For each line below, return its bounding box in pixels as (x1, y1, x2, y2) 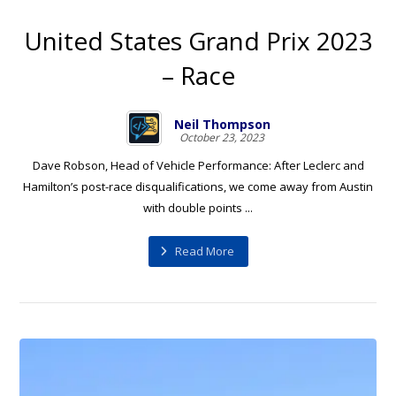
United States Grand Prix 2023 (23, 23, 373, 57)
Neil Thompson (173, 115, 270, 133)
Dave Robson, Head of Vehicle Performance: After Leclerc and (32, 156, 364, 173)
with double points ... (143, 199, 253, 216)
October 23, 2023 (179, 129, 264, 145)
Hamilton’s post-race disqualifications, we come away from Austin (23, 178, 373, 194)
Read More (174, 243, 234, 260)
